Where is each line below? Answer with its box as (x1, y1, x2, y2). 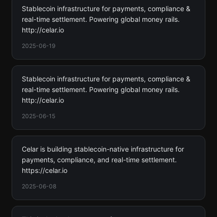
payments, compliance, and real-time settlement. (22, 155, 177, 164)
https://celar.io (22, 166, 67, 174)
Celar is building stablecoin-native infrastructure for (22, 145, 184, 153)
